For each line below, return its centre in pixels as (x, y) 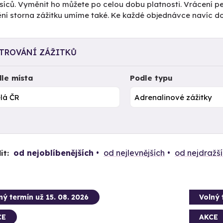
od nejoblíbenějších (53, 153)
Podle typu (152, 78)
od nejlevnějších (134, 153)
